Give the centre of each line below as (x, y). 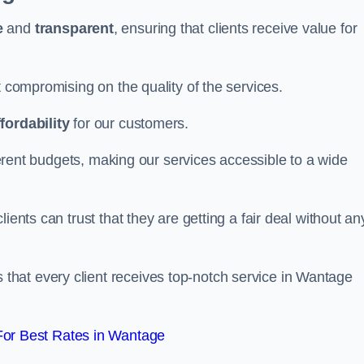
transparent (74, 28)
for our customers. (129, 123)
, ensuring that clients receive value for (235, 28)
